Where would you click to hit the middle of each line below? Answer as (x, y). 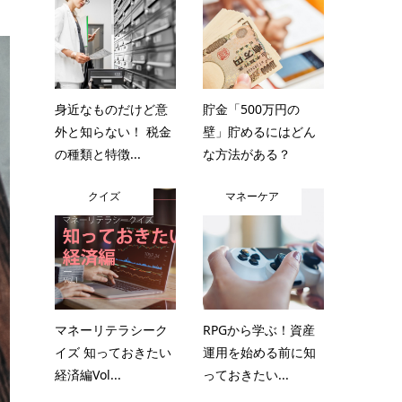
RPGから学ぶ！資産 (259, 330)
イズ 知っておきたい (113, 352)
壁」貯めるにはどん (259, 131)
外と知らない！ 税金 (113, 131)
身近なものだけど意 (111, 109)
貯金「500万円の (251, 109)
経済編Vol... (88, 375)
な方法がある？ (247, 154)
